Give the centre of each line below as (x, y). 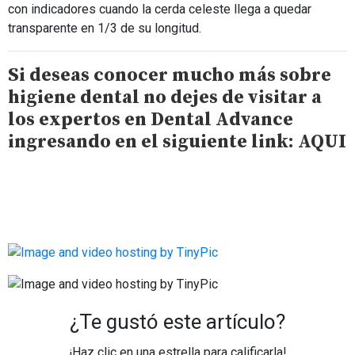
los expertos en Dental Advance (151, 120)
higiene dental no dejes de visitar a (165, 98)
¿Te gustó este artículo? (177, 322)
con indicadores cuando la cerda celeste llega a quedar (160, 10)
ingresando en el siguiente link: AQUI (177, 142)
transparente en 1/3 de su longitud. (105, 29)
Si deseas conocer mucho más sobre (170, 76)
